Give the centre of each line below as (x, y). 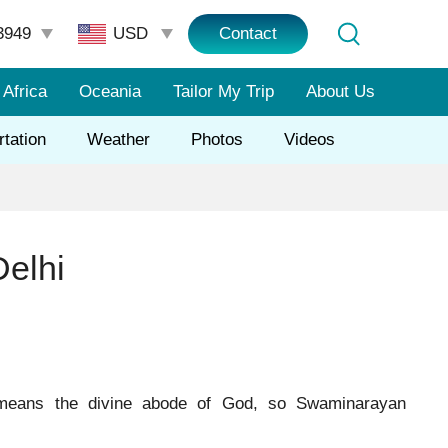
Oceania (110, 91)
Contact (248, 33)
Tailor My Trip (224, 91)
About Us (341, 91)
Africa (25, 91)
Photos (217, 139)
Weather (119, 139)
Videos (310, 139)
